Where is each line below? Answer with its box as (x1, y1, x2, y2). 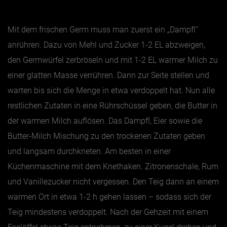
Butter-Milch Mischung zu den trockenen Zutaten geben (8, 131, 205, 141)
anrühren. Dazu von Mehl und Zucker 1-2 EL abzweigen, (8, 40, 205, 50)
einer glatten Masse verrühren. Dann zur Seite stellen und (8, 70, 209, 80)
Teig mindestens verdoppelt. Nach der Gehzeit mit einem (8, 207, 208, 217)
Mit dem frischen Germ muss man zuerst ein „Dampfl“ (8, 24, 198, 34)
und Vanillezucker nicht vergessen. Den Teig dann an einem (8, 176, 219, 186)
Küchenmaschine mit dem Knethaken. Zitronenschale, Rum (8, 161, 218, 171)
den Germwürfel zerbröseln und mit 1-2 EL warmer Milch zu (8, 55, 218, 65)
